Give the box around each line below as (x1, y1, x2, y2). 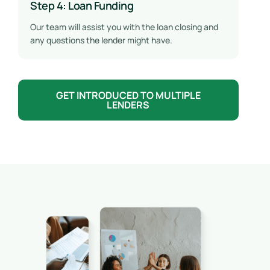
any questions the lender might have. (30, 34, 172, 46)
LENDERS (107, 98, 150, 112)
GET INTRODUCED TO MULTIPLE (55, 89, 201, 102)
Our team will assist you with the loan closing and (30, 21, 218, 33)
